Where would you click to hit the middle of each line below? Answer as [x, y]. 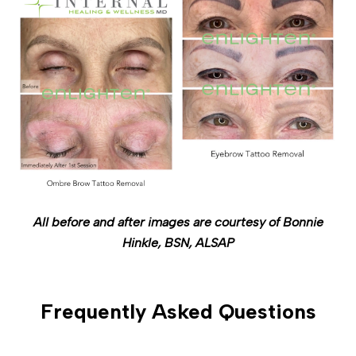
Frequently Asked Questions [178, 311]
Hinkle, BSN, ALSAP [178, 242]
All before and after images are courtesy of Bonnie [178, 222]
